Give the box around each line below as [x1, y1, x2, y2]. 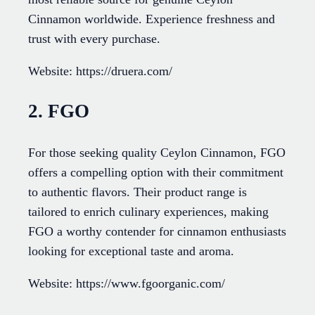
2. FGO [28, 101, 89, 122]
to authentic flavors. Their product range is [28, 184, 247, 199]
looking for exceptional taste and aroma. [28, 243, 234, 258]
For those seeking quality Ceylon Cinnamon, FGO [28, 145, 285, 160]
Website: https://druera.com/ [28, 63, 172, 78]
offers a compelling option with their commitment [28, 165, 283, 179]
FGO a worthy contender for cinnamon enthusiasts [28, 224, 286, 238]
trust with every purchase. [28, 31, 160, 46]
